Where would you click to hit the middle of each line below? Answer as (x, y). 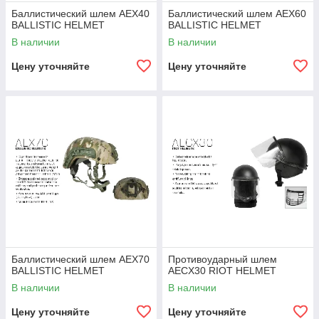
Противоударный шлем (223, 259)
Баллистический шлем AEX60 (237, 14)
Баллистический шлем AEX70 (80, 259)
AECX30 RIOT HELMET (222, 271)
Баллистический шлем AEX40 (80, 14)
